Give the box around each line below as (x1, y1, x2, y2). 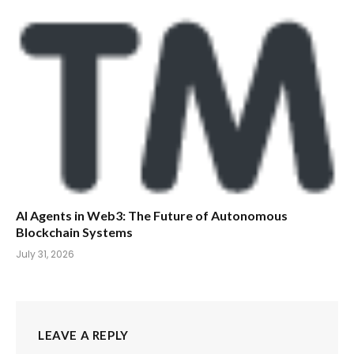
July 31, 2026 (16, 247, 74, 261)
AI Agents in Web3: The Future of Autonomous (16, 207, 288, 223)
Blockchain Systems (16, 224, 133, 239)
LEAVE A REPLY (38, 327, 129, 342)
